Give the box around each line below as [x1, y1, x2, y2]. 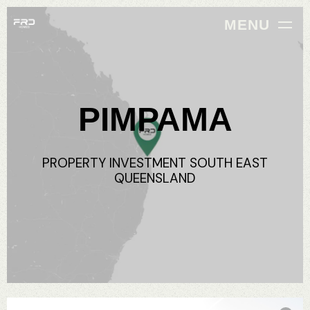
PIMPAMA [77, 101, 232, 138]
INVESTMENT [109, 154, 186, 172]
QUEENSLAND [114, 170, 196, 187]
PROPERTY [42, 154, 106, 172]
